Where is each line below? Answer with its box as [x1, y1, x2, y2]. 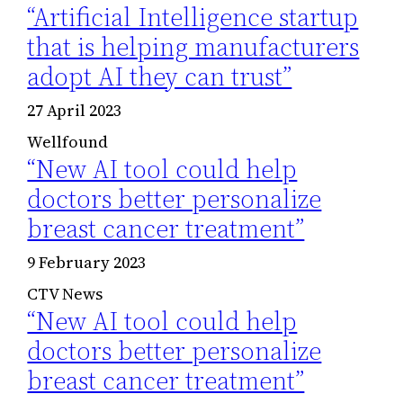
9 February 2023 [27, 251, 147, 274]
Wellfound [27, 130, 109, 154]
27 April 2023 [27, 99, 122, 122]
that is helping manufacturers [27, 30, 360, 65]
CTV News [27, 282, 103, 306]
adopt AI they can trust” [27, 59, 292, 94]
